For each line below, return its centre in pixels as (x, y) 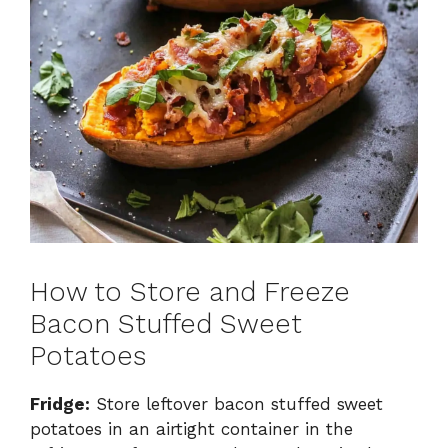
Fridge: (60, 403)
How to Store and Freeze (190, 291)
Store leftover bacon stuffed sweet (236, 403)
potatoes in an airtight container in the (191, 428)
